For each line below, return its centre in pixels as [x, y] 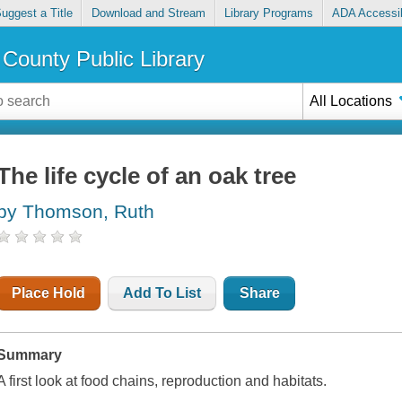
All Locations [351, 100]
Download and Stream [148, 13]
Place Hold [49, 293]
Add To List [162, 293]
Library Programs [269, 13]
